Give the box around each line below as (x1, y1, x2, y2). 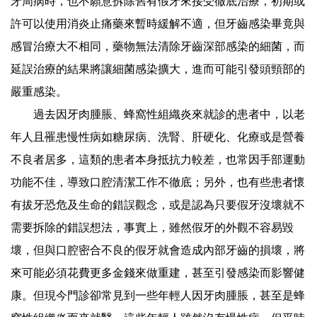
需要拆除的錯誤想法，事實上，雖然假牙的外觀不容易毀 (11, 219, 294, 234)
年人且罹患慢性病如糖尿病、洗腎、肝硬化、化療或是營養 (11, 129, 305, 144)
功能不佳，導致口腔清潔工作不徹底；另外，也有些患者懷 (11, 174, 305, 189)
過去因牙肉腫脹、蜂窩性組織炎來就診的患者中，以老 (11, 106, 305, 121)
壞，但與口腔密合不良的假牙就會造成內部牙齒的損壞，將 (11, 242, 305, 257)
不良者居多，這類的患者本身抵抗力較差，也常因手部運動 (11, 151, 305, 166)
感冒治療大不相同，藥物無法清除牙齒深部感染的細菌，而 (11, 38, 305, 53)
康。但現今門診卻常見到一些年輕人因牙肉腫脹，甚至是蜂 (11, 287, 305, 302)
